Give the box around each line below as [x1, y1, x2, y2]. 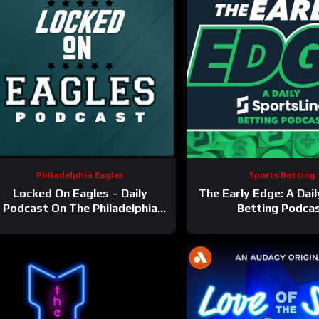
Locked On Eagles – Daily [12, 186, 147, 200]
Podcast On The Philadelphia [2, 201, 157, 215]
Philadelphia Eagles [36, 169, 124, 180]
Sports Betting [248, 169, 315, 180]
